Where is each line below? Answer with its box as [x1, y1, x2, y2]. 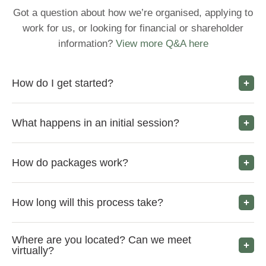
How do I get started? [12, 77, 113, 89]
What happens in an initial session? [12, 116, 179, 129]
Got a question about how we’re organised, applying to [13, 7, 253, 18]
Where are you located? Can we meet [12, 233, 191, 246]
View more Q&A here [112, 37, 208, 49]
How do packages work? [12, 156, 128, 169]
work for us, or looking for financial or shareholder [23, 22, 243, 34]
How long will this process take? [12, 196, 163, 208]
